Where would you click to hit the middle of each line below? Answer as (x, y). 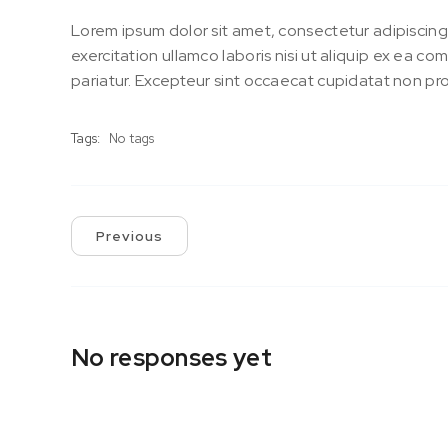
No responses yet (171, 358)
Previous (129, 236)
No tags (131, 139)
